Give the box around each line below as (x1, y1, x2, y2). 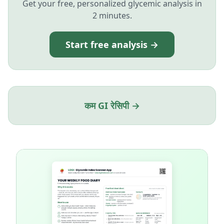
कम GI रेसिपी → (84, 99, 140, 111)
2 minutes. (92, 10, 132, 21)
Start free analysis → (65, 38, 158, 50)
